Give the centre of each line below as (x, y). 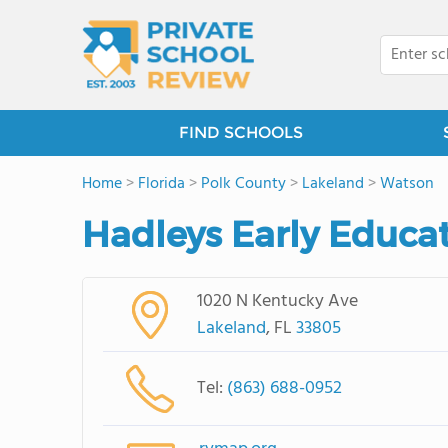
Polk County (243, 184)
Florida (161, 184)
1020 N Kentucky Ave (277, 301)
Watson (407, 184)
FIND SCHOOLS (240, 132)
